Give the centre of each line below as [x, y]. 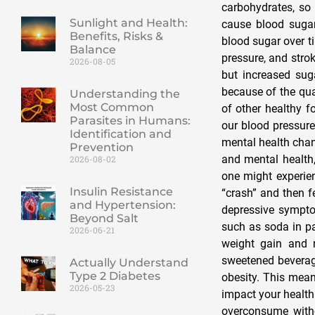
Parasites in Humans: [130, 121]
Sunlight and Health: [128, 23]
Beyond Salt [104, 219]
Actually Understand [129, 263]
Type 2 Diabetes [115, 276]
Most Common [111, 108]
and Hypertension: [122, 205]
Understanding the [124, 94]
